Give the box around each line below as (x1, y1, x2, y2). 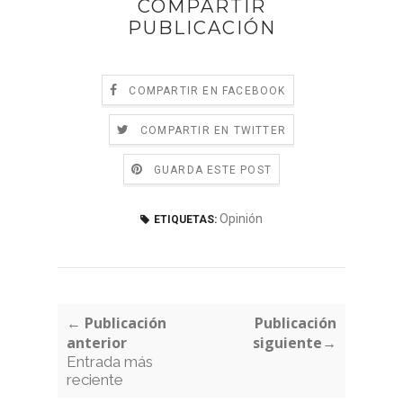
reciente (67, 370, 123, 389)
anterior (67, 332, 127, 353)
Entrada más (67, 352, 153, 371)
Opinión (219, 210, 263, 226)
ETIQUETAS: (154, 212, 217, 226)
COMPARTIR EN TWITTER (140, 123, 286, 137)
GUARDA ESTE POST (153, 163, 273, 176)
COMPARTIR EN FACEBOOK (129, 84, 286, 97)
